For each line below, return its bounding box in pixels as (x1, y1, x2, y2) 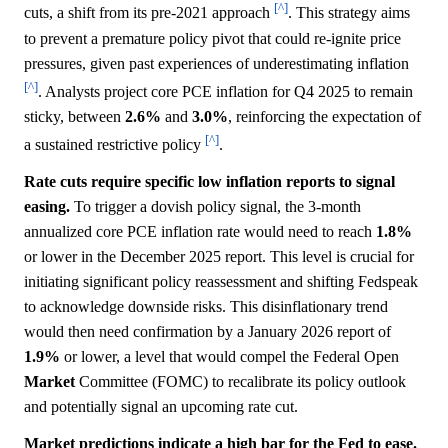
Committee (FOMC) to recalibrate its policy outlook (75, 373, 406, 391)
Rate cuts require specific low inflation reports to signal (24, 173, 395, 191)
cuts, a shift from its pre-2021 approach (24, 4, 274, 22)
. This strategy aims (288, 4, 410, 22)
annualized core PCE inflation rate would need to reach (24, 223, 376, 241)
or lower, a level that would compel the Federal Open (60, 348, 399, 366)
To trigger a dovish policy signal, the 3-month (70, 198, 361, 216)
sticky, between (24, 107, 125, 125)
